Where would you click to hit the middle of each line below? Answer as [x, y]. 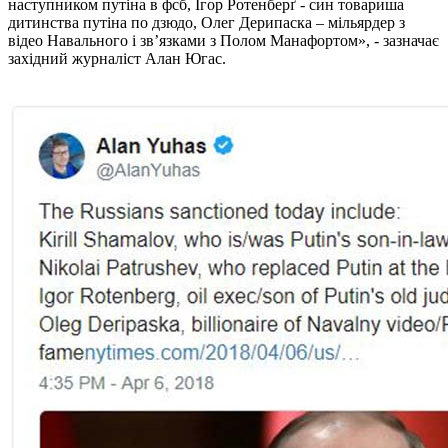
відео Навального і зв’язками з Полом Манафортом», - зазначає [223, 40]
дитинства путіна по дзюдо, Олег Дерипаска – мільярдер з [206, 22]
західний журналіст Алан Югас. [117, 58]
